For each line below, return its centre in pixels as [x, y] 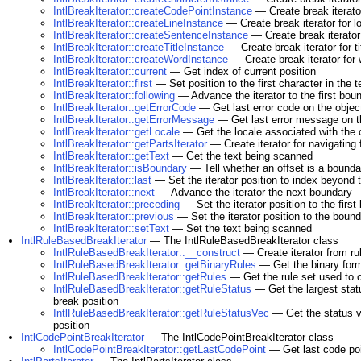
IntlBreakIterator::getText [111, 156]
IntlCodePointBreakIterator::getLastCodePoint [160, 349]
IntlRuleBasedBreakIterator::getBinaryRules [155, 265]
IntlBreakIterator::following [114, 95]
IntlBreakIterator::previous [114, 216]
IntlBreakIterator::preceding [116, 204]
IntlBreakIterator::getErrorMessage [134, 120]
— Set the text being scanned [241, 228]
